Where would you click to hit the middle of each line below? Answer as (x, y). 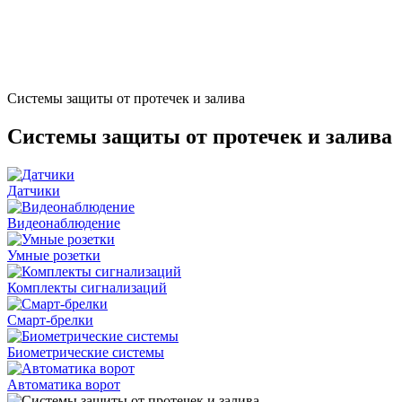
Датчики (34, 190)
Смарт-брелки (50, 319)
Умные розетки (54, 255)
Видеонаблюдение (64, 223)
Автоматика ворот (64, 384)
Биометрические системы (86, 352)
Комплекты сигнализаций (87, 287)
